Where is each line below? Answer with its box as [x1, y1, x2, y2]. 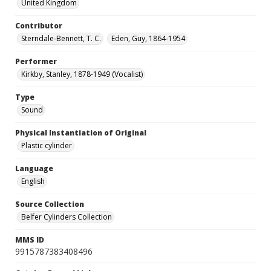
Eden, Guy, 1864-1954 [111, 33, 185, 44]
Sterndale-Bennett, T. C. [21, 33, 101, 44]
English [21, 176, 45, 187]
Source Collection [15, 199, 84, 210]
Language [15, 163, 53, 174]
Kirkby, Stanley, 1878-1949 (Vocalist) [21, 69, 143, 80]
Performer [15, 56, 57, 67]
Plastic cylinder [21, 140, 72, 151]
